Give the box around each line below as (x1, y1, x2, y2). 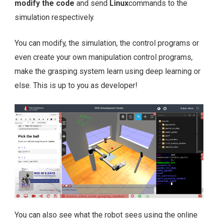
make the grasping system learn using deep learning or (15, 67, 200, 76)
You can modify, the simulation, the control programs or (15, 38, 199, 48)
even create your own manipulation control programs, (15, 53, 193, 62)
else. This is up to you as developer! (15, 81, 137, 91)
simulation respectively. (15, 13, 94, 22)
